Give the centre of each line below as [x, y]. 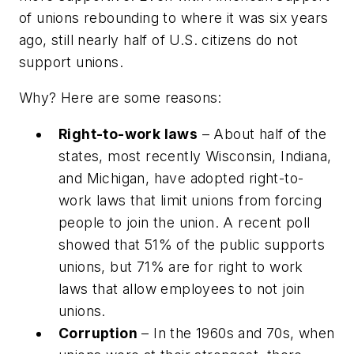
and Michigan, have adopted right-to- [181, 178]
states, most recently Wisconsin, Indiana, [195, 156]
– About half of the [262, 134]
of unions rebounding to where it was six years [174, 17]
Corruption [98, 333]
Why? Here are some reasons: [121, 98]
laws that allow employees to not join [182, 288]
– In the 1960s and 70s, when [236, 333]
